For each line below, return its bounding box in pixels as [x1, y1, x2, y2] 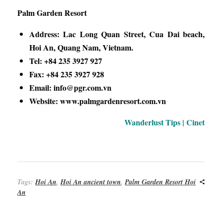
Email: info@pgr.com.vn [29, 82, 111, 94]
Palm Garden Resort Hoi [125, 177, 196, 187]
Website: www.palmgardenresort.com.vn [29, 95, 166, 107]
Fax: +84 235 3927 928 [29, 68, 104, 80]
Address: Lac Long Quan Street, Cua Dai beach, [29, 28, 205, 40]
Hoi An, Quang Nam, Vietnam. [29, 42, 133, 54]
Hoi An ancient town [60, 177, 121, 187]
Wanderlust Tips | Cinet [124, 116, 205, 128]
